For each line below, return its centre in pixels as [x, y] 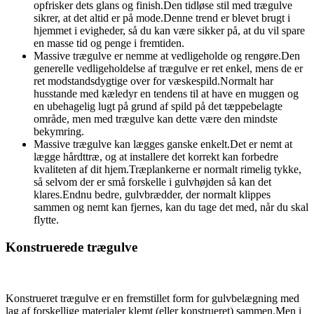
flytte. [46, 220]
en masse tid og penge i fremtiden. [109, 43]
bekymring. [59, 132]
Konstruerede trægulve [71, 247]
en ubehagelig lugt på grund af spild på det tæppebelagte [158, 107]
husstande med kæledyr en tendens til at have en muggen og [166, 94]
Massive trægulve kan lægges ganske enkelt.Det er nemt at [163, 144]
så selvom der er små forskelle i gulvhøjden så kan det [152, 182]
